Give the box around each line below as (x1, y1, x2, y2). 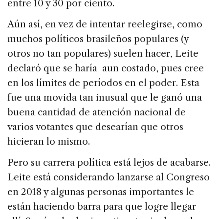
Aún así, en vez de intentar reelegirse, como (7, 19, 202, 30)
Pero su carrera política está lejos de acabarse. (7, 157, 211, 169)
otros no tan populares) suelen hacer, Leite (7, 48, 198, 60)
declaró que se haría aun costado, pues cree (7, 63, 204, 74)
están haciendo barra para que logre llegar (7, 201, 196, 213)
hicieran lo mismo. (7, 136, 90, 148)
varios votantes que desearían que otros (7, 121, 183, 133)
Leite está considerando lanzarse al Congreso (7, 172, 210, 183)
